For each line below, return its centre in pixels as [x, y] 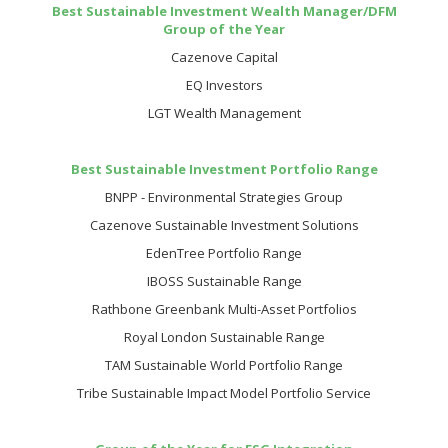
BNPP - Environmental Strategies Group [224, 197]
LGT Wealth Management [224, 113]
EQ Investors [224, 85]
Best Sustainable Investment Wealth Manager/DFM [224, 11]
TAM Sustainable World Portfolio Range [224, 365]
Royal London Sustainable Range [224, 337]
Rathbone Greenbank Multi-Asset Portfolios [224, 309]
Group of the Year [224, 29]
